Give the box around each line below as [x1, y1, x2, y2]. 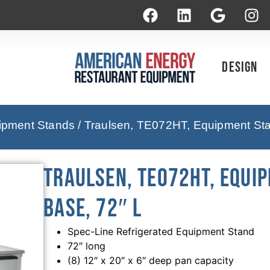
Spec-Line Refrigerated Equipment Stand [67, 225, 255, 238]
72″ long [67, 240, 106, 253]
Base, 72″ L [43, 193, 142, 225]
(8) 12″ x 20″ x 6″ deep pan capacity [67, 254, 234, 267]
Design [222, 58, 258, 76]
